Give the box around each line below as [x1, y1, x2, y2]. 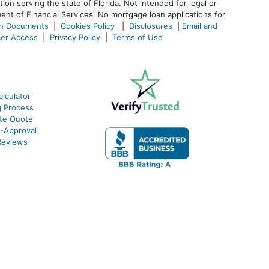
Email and [182, 20, 217, 31]
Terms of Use [112, 32, 165, 42]
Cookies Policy [61, 20, 117, 31]
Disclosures [129, 20, 172, 31]
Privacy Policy [50, 32, 100, 42]
